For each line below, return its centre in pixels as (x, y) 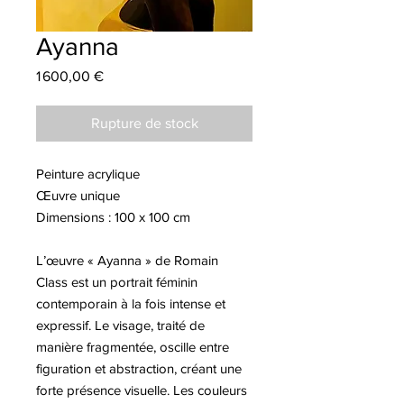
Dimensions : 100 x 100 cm (113, 216)
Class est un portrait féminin (117, 281)
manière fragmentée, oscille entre (133, 346)
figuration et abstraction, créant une (139, 368)
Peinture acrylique (88, 173)
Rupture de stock (144, 123)
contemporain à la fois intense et (131, 303)
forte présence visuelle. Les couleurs (142, 390)
